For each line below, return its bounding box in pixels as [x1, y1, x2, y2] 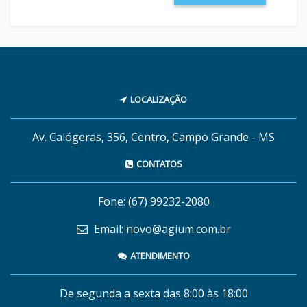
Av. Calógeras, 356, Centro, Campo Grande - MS [32, 130, 275, 145]
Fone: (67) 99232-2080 [97, 194, 210, 209]
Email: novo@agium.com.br [90, 221, 231, 236]
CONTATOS [136, 158, 182, 170]
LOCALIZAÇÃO [130, 93, 187, 106]
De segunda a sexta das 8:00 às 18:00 [59, 286, 248, 301]
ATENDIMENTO [130, 249, 190, 262]
